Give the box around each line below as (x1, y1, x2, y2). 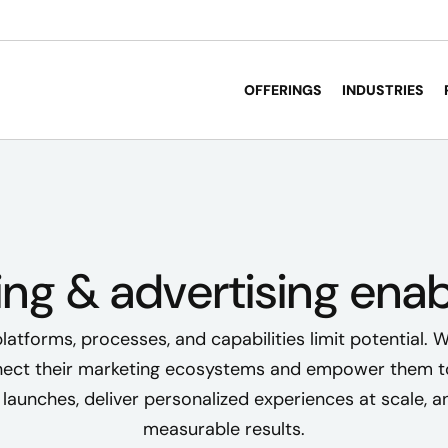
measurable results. (143, 417, 305, 441)
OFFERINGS (244, 81, 322, 99)
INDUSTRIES (342, 81, 424, 99)
